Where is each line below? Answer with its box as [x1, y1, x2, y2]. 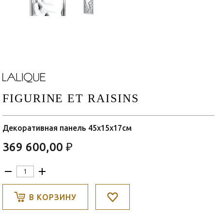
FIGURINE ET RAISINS [2, 92, 139, 105]
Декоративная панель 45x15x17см [2, 124, 132, 133]
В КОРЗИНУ [29, 192, 77, 201]
